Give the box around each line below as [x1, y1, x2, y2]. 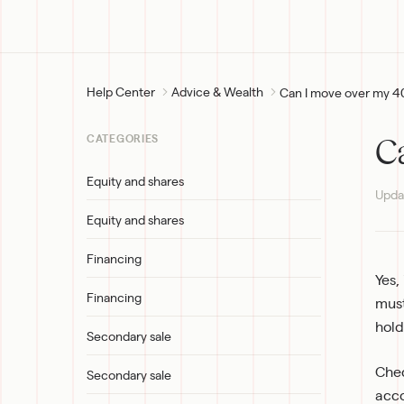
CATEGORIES [87, 133, 160, 144]
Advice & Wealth [171, 83, 263, 99]
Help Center [87, 83, 155, 99]
